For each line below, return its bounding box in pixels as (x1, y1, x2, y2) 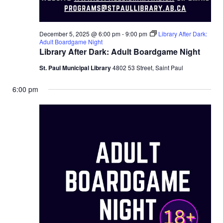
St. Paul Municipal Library (39, 63, 112, 73)
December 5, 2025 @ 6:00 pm (39, 29, 120, 38)
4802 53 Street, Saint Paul (112, 63, 183, 72)
